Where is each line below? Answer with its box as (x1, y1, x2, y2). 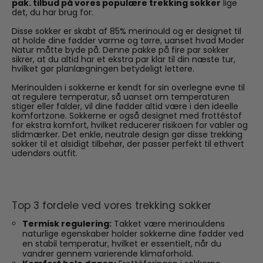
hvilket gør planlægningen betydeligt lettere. (12, 62, 194, 75)
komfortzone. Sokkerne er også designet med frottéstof (12, 109, 242, 122)
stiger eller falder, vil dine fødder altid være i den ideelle (12, 100, 238, 112)
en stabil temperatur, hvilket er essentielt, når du (22, 238, 221, 250)
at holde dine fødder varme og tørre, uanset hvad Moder (12, 34, 244, 46)
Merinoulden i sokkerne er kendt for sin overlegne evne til (12, 81, 245, 93)
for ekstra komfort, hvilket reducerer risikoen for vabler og (12, 119, 248, 131)
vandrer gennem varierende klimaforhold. (22, 248, 193, 260)
